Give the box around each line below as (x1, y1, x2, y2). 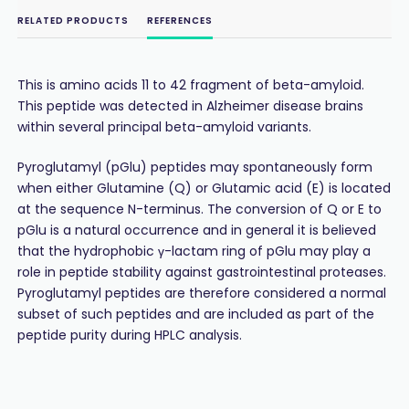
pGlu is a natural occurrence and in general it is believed (16, 220, 376, 239)
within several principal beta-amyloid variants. (16, 117, 311, 136)
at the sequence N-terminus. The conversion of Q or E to (16, 199, 382, 218)
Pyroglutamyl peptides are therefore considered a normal (16, 283, 386, 302)
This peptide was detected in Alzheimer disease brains (16, 96, 363, 115)
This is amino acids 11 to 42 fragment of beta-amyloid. (16, 75, 364, 94)
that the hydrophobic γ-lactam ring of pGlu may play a (16, 241, 371, 260)
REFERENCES (146, 13, 213, 27)
